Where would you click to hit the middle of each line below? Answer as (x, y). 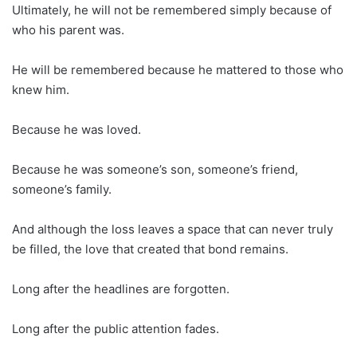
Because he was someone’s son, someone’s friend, (155, 170)
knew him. (41, 90)
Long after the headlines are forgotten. (121, 289)
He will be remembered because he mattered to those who (178, 70)
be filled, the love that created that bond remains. (150, 249)
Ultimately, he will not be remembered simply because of (172, 10)
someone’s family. (62, 190)
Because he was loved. (76, 130)
